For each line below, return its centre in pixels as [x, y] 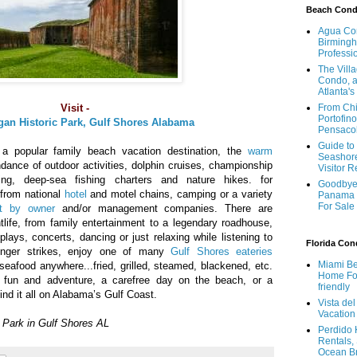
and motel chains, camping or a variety [180, 194]
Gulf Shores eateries [222, 252]
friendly [334, 287]
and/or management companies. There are [164, 209]
